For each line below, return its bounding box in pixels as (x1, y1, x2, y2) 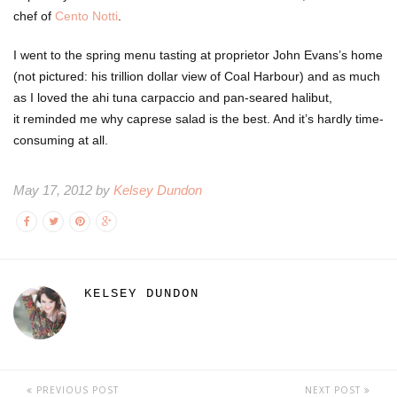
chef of (13, 9, 55, 23)
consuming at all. (13, 133, 108, 147)
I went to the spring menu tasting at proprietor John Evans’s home (13, 48, 383, 62)
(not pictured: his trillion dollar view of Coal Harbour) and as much (13, 69, 380, 83)
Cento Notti (55, 9, 118, 23)
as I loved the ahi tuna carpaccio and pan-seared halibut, (13, 90, 332, 105)
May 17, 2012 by (13, 183, 113, 198)
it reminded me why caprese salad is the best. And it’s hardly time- (13, 112, 384, 126)
